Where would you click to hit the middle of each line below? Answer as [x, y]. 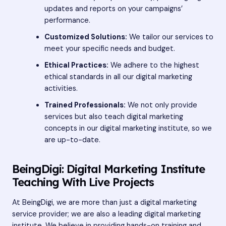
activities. [61, 88]
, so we [200, 128]
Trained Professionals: [85, 105]
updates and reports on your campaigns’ [113, 9]
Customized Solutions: [86, 37]
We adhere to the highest [154, 65]
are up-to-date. [72, 140]
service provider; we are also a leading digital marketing [106, 214]
